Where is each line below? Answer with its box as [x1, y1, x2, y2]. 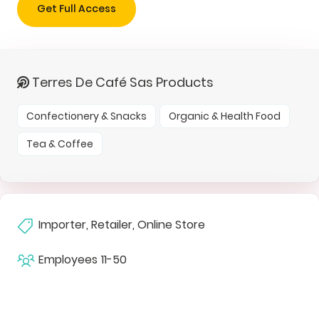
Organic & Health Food [169, 108, 281, 123]
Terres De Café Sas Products [29, 73, 214, 91]
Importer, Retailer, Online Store [38, 216, 205, 233]
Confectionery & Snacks [26, 108, 147, 123]
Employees [38, 251, 98, 268]
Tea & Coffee [26, 136, 93, 151]
